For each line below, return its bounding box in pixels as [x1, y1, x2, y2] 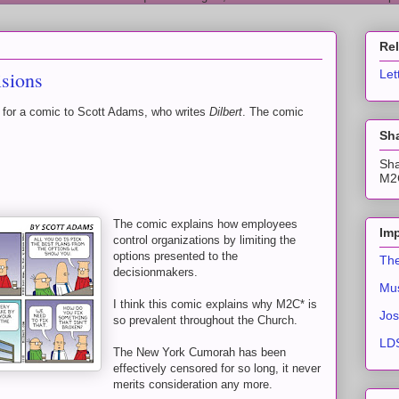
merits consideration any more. [113, 378, 273, 391]
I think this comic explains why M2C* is [113, 297, 317, 311]
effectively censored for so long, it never [113, 362, 321, 375]
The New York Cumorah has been [113, 346, 286, 359]
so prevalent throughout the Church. [113, 313, 297, 327]
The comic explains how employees [113, 217, 297, 231]
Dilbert [209, 105, 242, 118]
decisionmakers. [113, 265, 198, 279]
